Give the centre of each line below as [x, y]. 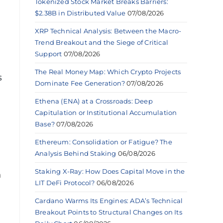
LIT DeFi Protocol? [65, 182]
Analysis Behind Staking [76, 153]
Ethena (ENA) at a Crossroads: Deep [94, 101]
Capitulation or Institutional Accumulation [106, 112]
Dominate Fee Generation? [80, 83]
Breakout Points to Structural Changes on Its [109, 212]
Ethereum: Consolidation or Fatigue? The [104, 142]
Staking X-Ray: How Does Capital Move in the [110, 171]
